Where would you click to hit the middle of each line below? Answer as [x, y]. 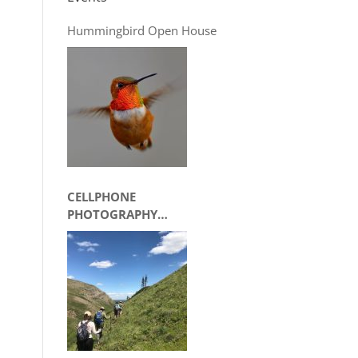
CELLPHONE [101, 197]
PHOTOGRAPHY [112, 214]
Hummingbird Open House [141, 30]
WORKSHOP [101, 232]
